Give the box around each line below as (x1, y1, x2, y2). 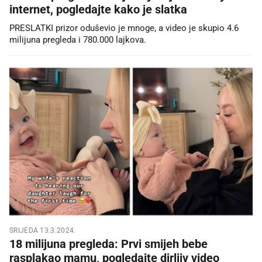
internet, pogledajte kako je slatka (9, 2, 187, 16)
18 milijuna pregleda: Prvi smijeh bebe (9, 236, 208, 251)
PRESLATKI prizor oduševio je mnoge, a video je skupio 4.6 (9, 22, 239, 33)
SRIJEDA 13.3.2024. (9, 226, 76, 235)
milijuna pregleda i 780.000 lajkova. (9, 34, 146, 45)
